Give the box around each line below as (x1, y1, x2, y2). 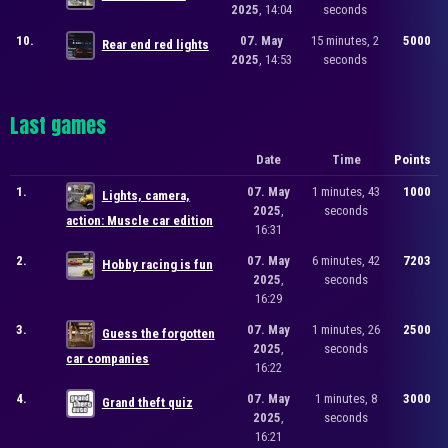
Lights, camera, (101, 187, 190, 203)
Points (394, 151, 432, 167)
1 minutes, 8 (315, 390, 378, 406)
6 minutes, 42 (312, 252, 381, 268)
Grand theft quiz (101, 394, 193, 410)
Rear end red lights (101, 37, 209, 53)
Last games (9, 111, 106, 141)
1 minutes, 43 (312, 183, 381, 199)
